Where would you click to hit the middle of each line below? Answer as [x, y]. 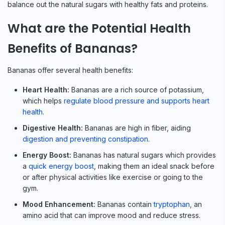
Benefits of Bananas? [73, 48]
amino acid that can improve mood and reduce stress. [111, 215]
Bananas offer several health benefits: [70, 70]
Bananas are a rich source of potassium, [137, 89]
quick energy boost [61, 166]
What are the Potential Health [99, 28]
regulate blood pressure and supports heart [137, 100]
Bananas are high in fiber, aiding [137, 128]
